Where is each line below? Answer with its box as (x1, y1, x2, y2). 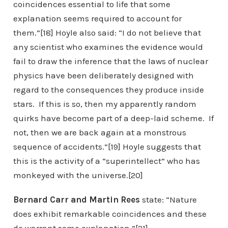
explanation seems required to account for (13, 13, 182, 23)
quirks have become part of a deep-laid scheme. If (13, 113, 214, 123)
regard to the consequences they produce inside (13, 84, 204, 95)
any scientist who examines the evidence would (13, 42, 203, 52)
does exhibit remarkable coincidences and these (13, 209, 207, 219)
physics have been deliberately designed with (13, 70, 194, 80)
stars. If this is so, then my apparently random (13, 99, 196, 109)
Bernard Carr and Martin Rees (13, 194, 140, 205)
